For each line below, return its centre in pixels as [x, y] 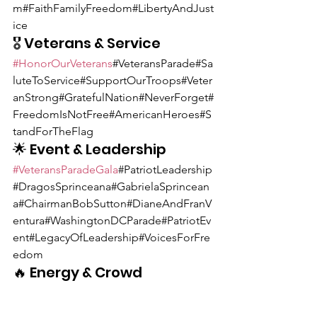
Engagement [60, 292]
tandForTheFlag [53, 132]
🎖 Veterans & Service [87, 44]
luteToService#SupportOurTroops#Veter [113, 81]
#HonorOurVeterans [63, 64]
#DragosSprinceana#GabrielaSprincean [111, 187]
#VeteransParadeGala [65, 170]
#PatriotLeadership [165, 170]
